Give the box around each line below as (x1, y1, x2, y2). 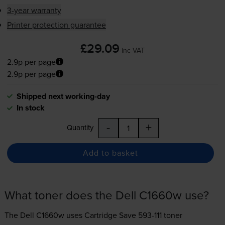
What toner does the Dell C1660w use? (4, 186, 209, 203)
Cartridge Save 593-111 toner (84, 209, 182, 220)
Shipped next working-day (16, 90, 110, 102)
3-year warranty (7, 4, 61, 16)
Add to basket (82, 147, 138, 159)
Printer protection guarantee (7, 19, 106, 30)
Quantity (66, 122, 93, 133)
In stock (16, 101, 45, 114)
